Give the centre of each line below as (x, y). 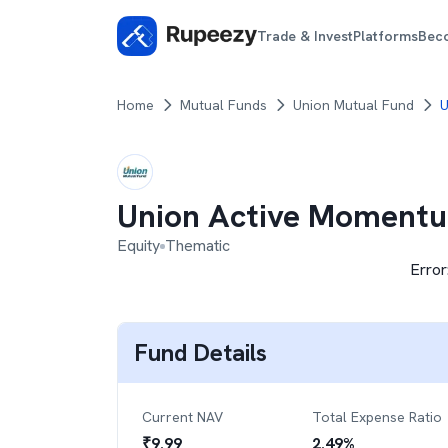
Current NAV (182, 417)
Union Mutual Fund (353, 105)
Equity (138, 245)
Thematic (197, 245)
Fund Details (200, 352)
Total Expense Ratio (377, 417)
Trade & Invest (305, 35)
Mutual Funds (223, 105)
